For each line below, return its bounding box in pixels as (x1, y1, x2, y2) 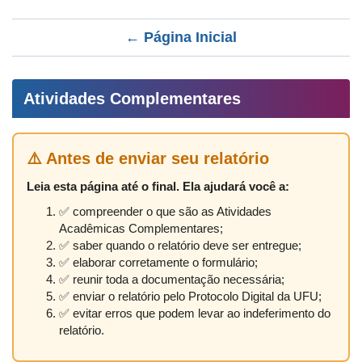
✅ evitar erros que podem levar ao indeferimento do (59, 306, 330, 320)
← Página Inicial (125, 28, 237, 45)
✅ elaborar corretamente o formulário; (59, 255, 258, 269)
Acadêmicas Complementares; (59, 221, 223, 235)
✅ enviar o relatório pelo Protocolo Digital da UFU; (59, 289, 322, 303)
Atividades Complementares (23, 89, 241, 107)
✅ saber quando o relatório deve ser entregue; (59, 238, 301, 252)
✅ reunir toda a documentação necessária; (59, 272, 284, 286)
